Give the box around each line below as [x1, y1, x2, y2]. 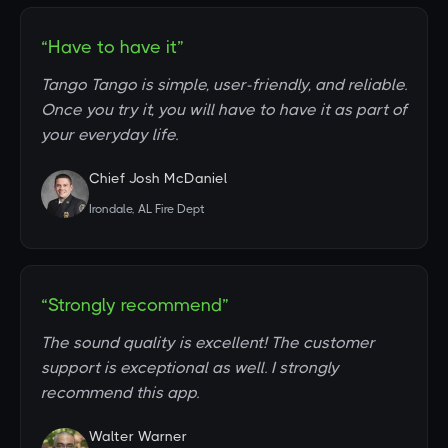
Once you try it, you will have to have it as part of [41, 100, 407, 119]
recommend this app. [41, 383, 199, 402]
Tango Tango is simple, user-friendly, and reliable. [41, 75, 407, 94]
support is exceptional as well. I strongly [41, 358, 339, 377]
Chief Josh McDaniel [89, 170, 228, 186]
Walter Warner [89, 428, 187, 444]
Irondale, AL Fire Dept [89, 202, 205, 216]
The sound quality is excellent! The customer [41, 333, 375, 352]
